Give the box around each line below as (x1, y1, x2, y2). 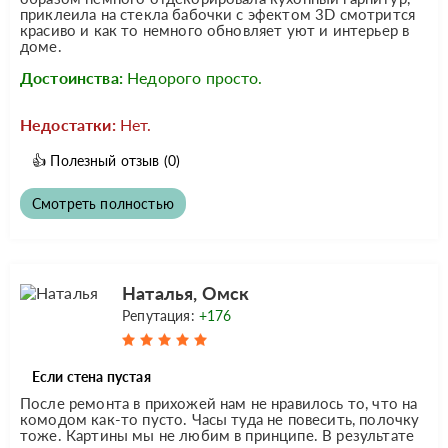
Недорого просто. (127, 67, 263, 87)
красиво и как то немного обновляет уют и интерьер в (20, 20, 410, 39)
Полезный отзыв (50, 151, 160, 169)
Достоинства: (20, 67, 123, 87)
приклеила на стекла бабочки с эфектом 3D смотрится (20, 4, 416, 23)
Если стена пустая (32, 367, 151, 385)
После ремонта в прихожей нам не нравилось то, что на (20, 393, 418, 412)
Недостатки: (20, 114, 116, 134)
